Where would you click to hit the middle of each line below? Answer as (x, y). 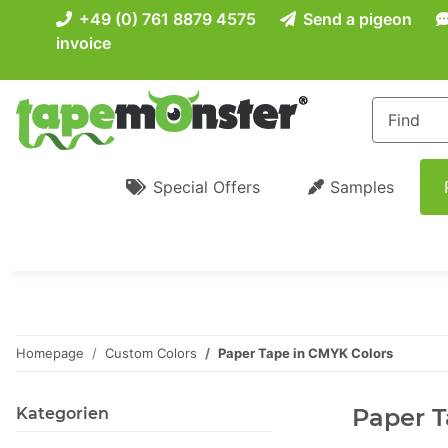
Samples (361, 187)
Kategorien (62, 414)
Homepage (50, 353)
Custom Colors (151, 353)
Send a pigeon (355, 19)
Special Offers (206, 187)
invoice (83, 43)
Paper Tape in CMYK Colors (305, 353)
